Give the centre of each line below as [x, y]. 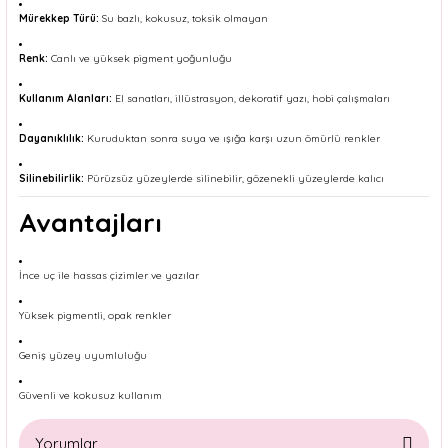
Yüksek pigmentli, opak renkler [95, 315]
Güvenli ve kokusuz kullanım [90, 395]
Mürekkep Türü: [59, 18]
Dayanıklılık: [51, 138]
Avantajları [90, 222]
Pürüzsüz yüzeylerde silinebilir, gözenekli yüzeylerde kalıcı [234, 178]
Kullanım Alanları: [65, 98]
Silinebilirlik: [51, 178]
